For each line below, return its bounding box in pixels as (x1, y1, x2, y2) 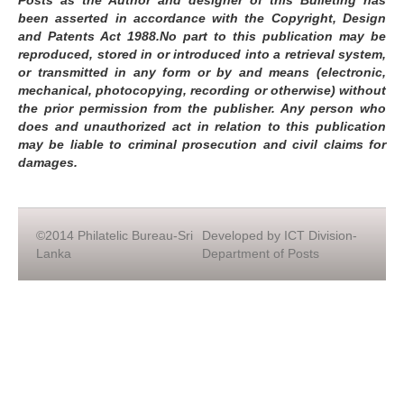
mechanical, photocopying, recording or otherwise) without (18, 83, 386, 98)
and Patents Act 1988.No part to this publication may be (18, 29, 386, 44)
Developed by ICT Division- (202, 228, 357, 243)
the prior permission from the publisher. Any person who (18, 101, 386, 116)
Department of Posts (202, 246, 319, 262)
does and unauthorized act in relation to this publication (18, 119, 386, 134)
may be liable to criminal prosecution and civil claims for (18, 137, 386, 152)
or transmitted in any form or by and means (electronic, (18, 65, 386, 80)
